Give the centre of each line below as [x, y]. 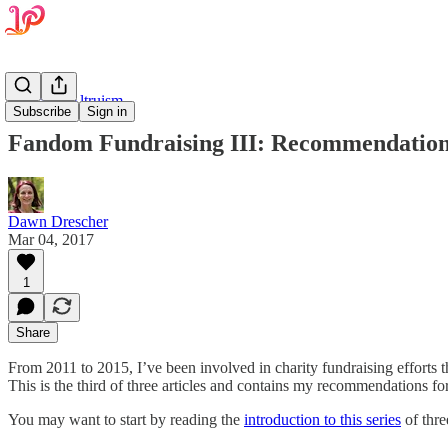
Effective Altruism [65, 100]
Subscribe [42, 111]
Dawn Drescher [58, 221]
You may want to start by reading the [126, 419]
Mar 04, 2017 [51, 239]
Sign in [107, 111]
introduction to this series [322, 419]
